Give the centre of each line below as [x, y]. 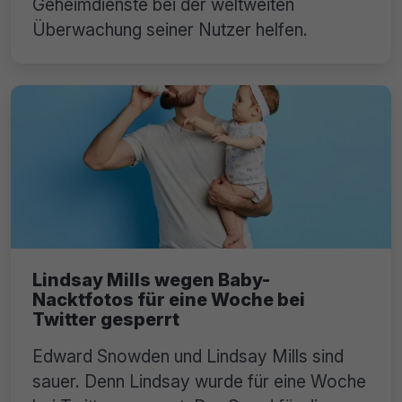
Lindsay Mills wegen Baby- [151, 280]
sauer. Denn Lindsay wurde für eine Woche [199, 382]
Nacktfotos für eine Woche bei [169, 300]
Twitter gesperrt [106, 320]
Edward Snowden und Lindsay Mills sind [188, 357]
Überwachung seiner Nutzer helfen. [170, 30]
